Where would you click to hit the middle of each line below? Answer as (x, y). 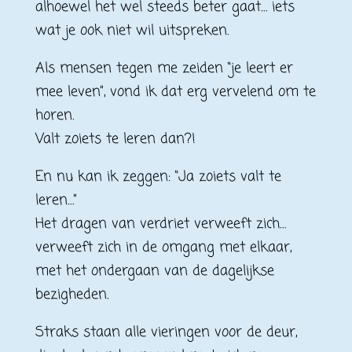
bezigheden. (71, 295)
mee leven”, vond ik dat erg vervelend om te (175, 92)
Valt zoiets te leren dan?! (115, 139)
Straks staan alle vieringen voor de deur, (166, 332)
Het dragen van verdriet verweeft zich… (160, 224)
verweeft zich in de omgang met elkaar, (163, 247)
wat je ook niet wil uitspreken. (132, 31)
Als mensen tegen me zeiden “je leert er (164, 68)
